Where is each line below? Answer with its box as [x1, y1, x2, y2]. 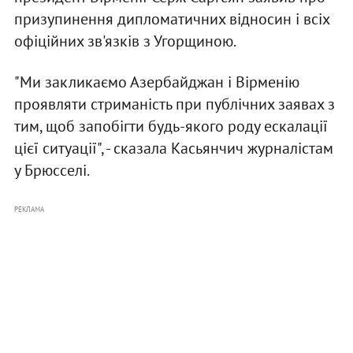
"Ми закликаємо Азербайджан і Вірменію [13, 72, 299, 93]
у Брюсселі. [13, 160, 90, 181]
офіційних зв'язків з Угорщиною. [13, 31, 236, 52]
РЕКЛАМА [13, 205, 44, 214]
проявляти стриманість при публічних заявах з [13, 94, 335, 115]
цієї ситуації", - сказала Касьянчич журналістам [13, 138, 333, 159]
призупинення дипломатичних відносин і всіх [13, 9, 329, 30]
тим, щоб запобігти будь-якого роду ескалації [13, 116, 328, 137]
